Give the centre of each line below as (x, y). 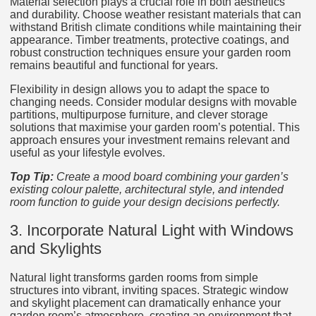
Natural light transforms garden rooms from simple (134, 277)
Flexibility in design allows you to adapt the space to (140, 89)
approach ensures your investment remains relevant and (150, 140)
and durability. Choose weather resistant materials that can (156, 14)
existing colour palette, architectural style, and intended (147, 189)
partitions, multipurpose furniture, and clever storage (139, 114)
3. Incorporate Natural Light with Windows (152, 231)
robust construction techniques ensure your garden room (150, 52)
